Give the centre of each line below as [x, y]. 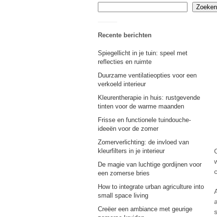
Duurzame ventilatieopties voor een [147, 75]
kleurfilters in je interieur [131, 151]
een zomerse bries [124, 173]
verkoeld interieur [122, 84]
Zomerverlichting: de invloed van [143, 142]
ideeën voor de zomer [128, 129]
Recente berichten [125, 35]
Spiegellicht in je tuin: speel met [143, 53]
